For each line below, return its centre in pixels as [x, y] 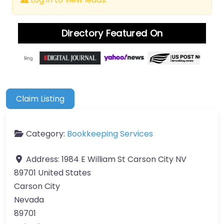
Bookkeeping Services [110, 133]
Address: [44, 159]
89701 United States [52, 172]
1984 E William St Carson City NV [124, 159]
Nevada [29, 199]
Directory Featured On [112, 33]
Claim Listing [40, 98]
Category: [46, 133]
